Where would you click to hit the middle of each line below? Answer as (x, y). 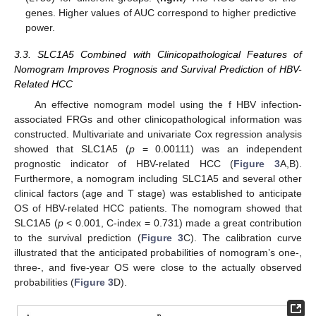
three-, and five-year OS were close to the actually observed (158, 267)
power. (41, 28)
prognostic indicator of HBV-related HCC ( (124, 163)
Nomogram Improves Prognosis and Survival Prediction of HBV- (158, 69)
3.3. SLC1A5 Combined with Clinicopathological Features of (158, 55)
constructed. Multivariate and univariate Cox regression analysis (158, 134)
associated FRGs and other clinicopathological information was (158, 119)
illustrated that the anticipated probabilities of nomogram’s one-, (158, 252)
